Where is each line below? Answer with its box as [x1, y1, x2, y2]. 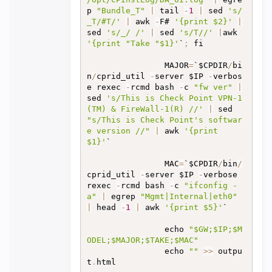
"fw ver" [193, 83, 233, 92]
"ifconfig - [183, 181, 237, 190]
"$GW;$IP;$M [188, 225, 242, 234]
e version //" [86, 126, 150, 135]
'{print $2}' [174, 17, 233, 26]
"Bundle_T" [96, 6, 145, 15]
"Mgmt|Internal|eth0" [140, 192, 237, 201]
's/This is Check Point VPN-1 [106, 93, 242, 103]
